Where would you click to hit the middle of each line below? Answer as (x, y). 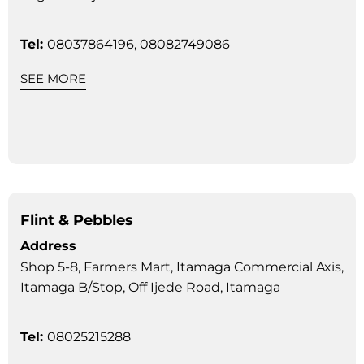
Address (48, 245)
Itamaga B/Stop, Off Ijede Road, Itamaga (150, 287)
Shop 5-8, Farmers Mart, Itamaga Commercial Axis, (182, 266)
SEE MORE (53, 78)
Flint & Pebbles (77, 220)
